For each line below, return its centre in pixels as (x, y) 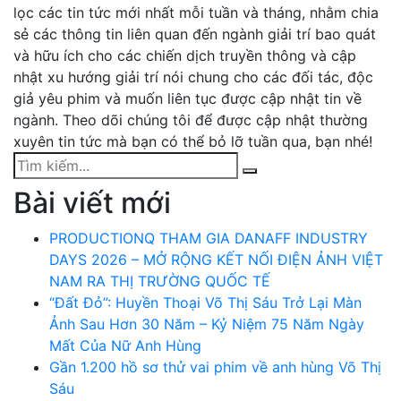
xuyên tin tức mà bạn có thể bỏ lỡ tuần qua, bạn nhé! (193, 141)
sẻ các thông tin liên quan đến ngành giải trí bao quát (195, 34)
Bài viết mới (92, 202)
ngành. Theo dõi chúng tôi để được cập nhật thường (191, 119)
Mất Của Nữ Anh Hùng (125, 345)
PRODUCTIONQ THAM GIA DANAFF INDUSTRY (209, 238)
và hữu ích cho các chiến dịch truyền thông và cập (185, 55)
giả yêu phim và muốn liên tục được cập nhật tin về (188, 98)
